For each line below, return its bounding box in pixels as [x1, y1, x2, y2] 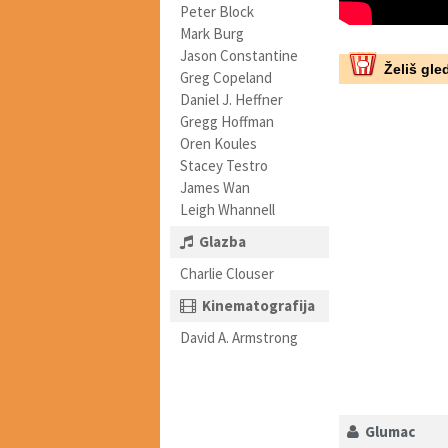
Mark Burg [180, 24, 244, 43]
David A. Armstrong [180, 328, 298, 347]
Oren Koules [180, 134, 257, 153]
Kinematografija [202, 296, 315, 315]
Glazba [199, 232, 246, 251]
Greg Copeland [180, 68, 272, 87]
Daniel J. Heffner [180, 90, 283, 109]
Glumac [358, 422, 415, 442]
